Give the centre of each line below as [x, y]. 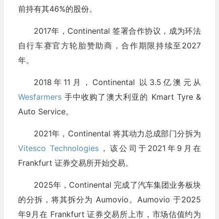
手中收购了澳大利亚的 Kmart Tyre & [131, 97]
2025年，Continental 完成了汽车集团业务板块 [117, 185]
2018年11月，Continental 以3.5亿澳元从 [117, 82]
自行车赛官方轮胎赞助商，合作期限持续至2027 [109, 46]
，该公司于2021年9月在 [150, 148]
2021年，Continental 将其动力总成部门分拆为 [117, 134]
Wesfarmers [40, 97]
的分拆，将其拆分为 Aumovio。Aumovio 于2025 [109, 200]
